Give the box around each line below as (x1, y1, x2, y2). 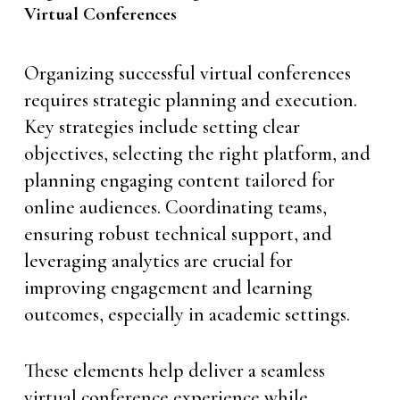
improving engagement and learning (23, 276, 312, 299)
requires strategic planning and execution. (23, 88, 357, 112)
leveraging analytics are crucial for (23, 249, 293, 272)
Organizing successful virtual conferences (23, 62, 351, 85)
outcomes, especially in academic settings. (23, 303, 350, 326)
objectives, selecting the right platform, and (23, 142, 371, 165)
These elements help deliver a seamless (23, 359, 325, 382)
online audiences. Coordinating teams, (23, 196, 327, 219)
